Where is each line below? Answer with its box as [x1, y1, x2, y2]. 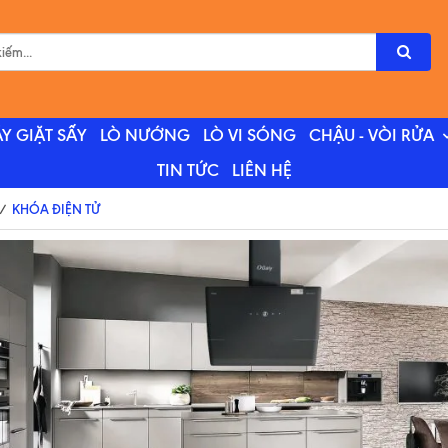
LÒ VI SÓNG [202, 125, 296, 146]
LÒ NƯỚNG [99, 125, 190, 146]
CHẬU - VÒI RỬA [308, 125, 434, 146]
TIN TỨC [156, 160, 219, 181]
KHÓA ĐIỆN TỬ [12, 201, 101, 217]
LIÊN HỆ [231, 160, 292, 181]
